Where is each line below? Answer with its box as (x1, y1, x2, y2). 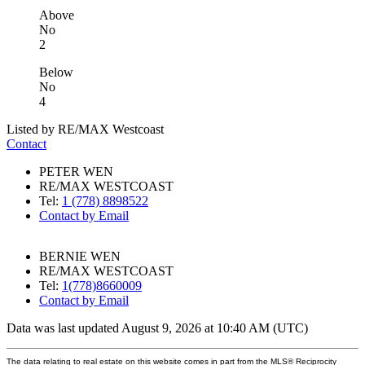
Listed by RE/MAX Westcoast (7, 121, 164, 136)
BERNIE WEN (39, 248, 121, 263)
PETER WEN (39, 164, 113, 178)
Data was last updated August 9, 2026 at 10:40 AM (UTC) (7, 320, 308, 335)
